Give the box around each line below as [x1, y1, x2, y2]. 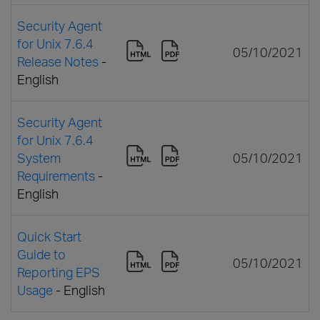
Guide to [17, 246, 66, 262]
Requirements [17, 167, 95, 184]
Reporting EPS [17, 264, 100, 280]
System [17, 149, 61, 166]
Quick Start [17, 228, 81, 244]
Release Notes [17, 53, 99, 69]
